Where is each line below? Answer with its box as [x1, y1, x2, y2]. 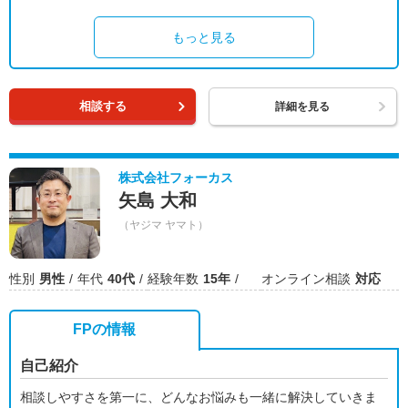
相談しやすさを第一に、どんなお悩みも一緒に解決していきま [20, 390, 377, 404]
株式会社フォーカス [118, 170, 233, 185]
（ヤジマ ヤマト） [118, 219, 209, 231]
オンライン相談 [261, 271, 351, 286]
